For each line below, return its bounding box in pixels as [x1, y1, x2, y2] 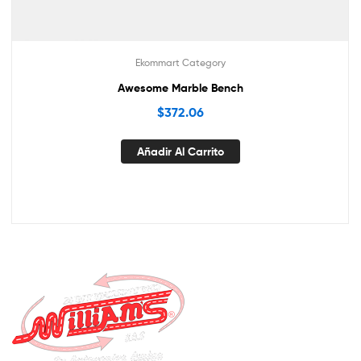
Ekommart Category [135, 56, 226, 68]
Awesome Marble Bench [117, 80, 243, 95]
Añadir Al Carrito [136, 144, 224, 160]
